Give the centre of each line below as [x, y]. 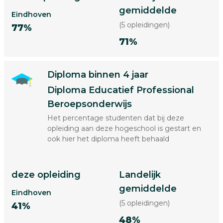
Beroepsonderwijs [89, 104]
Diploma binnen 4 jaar [98, 75]
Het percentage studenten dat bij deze [115, 118]
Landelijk [140, 175]
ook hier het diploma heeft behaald [108, 139]
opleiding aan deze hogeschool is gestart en [124, 128]
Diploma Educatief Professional [120, 90]
